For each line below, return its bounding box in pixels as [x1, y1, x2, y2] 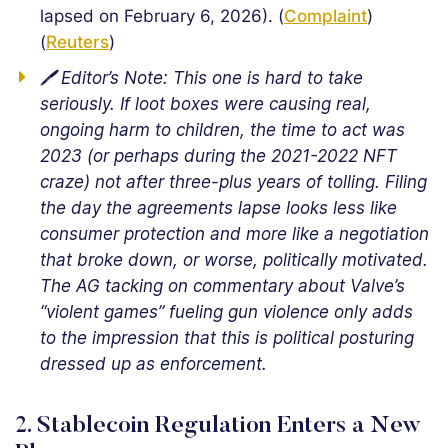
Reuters [46, 32, 109, 52]
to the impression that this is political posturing [40, 328, 414, 348]
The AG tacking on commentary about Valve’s [40, 276, 405, 296]
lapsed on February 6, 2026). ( [40, 6, 284, 26]
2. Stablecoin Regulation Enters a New [15, 414, 421, 438]
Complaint [284, 6, 367, 26]
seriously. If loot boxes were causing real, [40, 94, 371, 114]
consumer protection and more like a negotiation [40, 224, 429, 244]
